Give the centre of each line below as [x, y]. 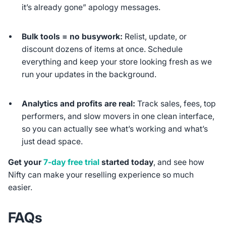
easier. [20, 187]
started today [126, 162]
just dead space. [52, 141]
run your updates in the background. [89, 74]
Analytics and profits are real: [79, 103]
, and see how [179, 162]
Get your [25, 162]
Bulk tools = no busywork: [72, 36]
